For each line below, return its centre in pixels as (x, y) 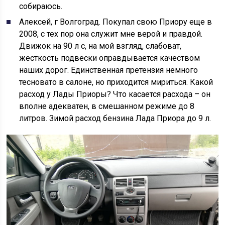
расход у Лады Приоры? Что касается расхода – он (115, 94)
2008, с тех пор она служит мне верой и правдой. (111, 34)
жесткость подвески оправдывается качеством (110, 58)
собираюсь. (41, 6)
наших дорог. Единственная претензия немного (109, 70)
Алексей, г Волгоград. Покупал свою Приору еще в (116, 22)
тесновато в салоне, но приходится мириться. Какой (116, 82)
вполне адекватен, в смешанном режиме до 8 (107, 106)
